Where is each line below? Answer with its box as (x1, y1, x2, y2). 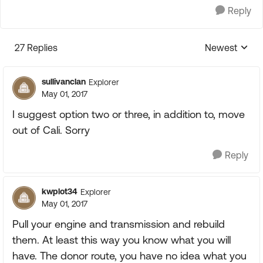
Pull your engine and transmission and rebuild (12, 218, 225, 230)
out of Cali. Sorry (12, 124, 90, 136)
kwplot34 (42, 187, 77, 196)
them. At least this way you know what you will (12, 234, 231, 246)
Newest (205, 42, 237, 53)
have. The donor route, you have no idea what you (12, 249, 247, 262)
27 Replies (15, 42, 58, 53)
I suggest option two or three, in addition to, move (12, 108, 245, 120)
